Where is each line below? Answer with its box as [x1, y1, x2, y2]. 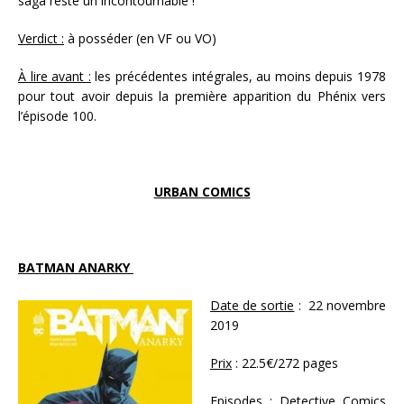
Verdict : [18, 30, 64, 48]
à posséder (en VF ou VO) [64, 30, 216, 48]
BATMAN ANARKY [18, 259, 133, 277]
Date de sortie [210, 297, 295, 315]
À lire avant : [18, 68, 91, 86]
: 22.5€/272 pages [232, 354, 342, 372]
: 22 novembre [294, 297, 387, 315]
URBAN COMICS [153, 183, 251, 201]
